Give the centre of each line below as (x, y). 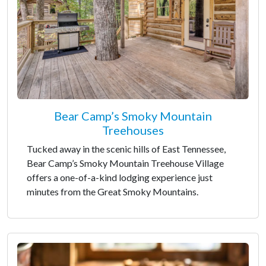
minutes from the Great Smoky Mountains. (113, 191)
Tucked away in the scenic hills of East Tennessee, (126, 148)
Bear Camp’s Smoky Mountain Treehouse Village (125, 163)
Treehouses (133, 130)
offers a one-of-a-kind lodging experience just (120, 177)
